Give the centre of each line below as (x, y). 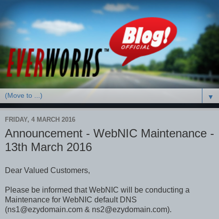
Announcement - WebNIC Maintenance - (109, 133)
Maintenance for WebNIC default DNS (71, 199)
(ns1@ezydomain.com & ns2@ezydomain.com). (88, 209)
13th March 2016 (48, 147)
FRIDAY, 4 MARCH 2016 (40, 120)
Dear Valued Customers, (47, 170)
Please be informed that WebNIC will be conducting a (97, 190)
